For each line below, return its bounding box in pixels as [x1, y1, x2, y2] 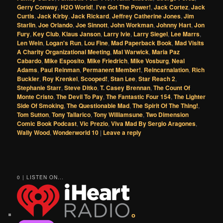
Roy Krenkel [42, 74, 78, 83]
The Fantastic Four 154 [106, 92, 171, 101]
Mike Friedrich [87, 56, 128, 65]
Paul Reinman [40, 65, 80, 74]
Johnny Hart [156, 20, 192, 29]
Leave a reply [103, 127, 142, 137]
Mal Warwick [113, 47, 149, 56]
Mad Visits [175, 38, 205, 47]
